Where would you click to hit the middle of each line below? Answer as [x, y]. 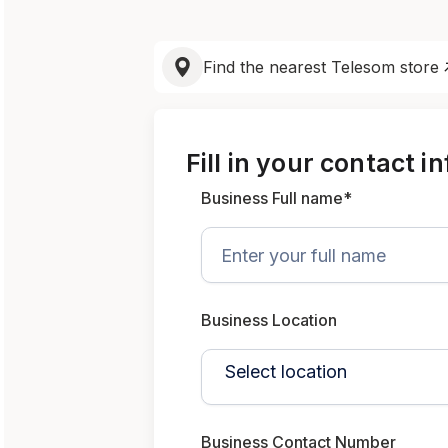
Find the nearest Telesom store [321, 67]
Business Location [269, 320]
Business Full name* [276, 198]
